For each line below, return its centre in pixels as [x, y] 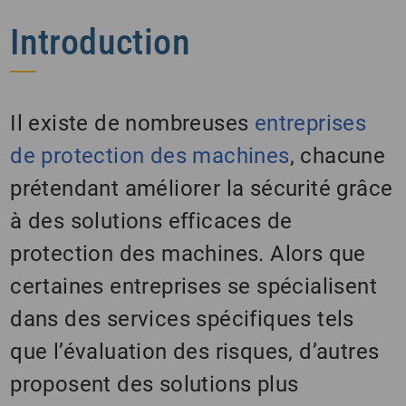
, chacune [338, 155]
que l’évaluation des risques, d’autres [195, 351]
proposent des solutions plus [155, 384]
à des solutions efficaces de [151, 221]
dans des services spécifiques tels [182, 319]
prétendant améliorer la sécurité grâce [202, 188]
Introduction [101, 42]
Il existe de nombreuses [132, 123]
